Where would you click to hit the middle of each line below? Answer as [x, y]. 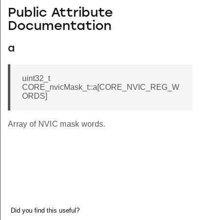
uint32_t [36, 79]
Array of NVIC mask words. [57, 124]
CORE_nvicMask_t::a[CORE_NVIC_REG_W [101, 87]
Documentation [60, 27]
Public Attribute [60, 13]
